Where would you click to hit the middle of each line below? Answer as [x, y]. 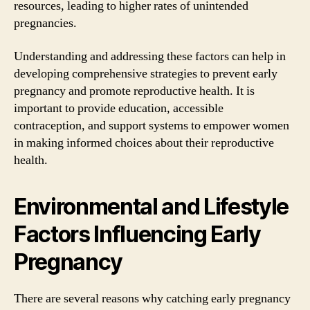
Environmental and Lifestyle [152, 206]
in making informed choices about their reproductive [144, 143]
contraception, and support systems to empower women [152, 125]
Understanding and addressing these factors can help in [150, 56]
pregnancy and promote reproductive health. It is [134, 91]
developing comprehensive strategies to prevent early [146, 73]
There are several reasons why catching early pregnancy [152, 298]
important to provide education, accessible [119, 108]
